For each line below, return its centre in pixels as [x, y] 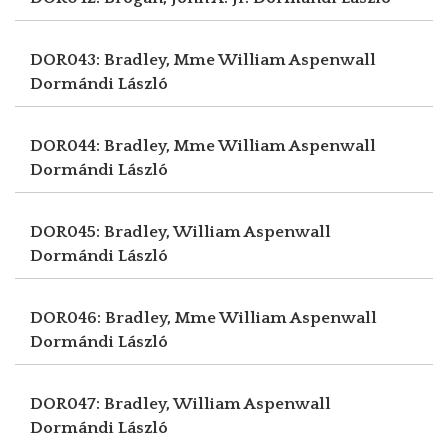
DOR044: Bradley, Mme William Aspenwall [203, 145]
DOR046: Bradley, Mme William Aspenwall [203, 317]
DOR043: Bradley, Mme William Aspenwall [203, 59]
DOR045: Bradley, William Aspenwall [180, 231]
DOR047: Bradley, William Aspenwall [180, 403]
